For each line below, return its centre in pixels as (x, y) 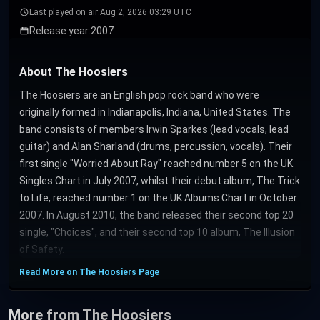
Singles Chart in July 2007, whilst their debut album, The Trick (160, 180)
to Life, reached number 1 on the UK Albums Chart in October (158, 197)
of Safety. (42, 249)
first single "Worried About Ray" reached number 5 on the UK (156, 163)
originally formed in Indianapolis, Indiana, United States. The (155, 112)
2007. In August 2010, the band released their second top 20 (156, 215)
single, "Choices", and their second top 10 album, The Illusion (157, 232)
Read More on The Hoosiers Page (89, 272)
